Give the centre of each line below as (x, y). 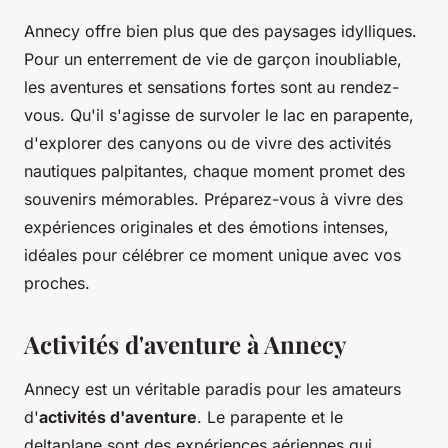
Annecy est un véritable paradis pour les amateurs (212, 389)
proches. (57, 283)
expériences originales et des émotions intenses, (206, 227)
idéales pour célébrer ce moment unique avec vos (212, 255)
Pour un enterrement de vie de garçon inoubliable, (213, 59)
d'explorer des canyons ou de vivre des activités (207, 143)
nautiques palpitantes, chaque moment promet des (214, 171)
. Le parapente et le (270, 417)
